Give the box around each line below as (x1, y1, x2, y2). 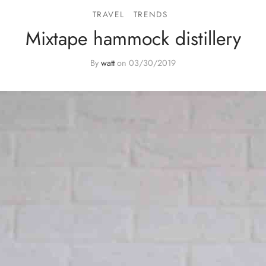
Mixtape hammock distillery (25, 24, 241, 52)
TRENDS (133, 8, 168, 20)
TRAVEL (92, 8, 125, 20)
